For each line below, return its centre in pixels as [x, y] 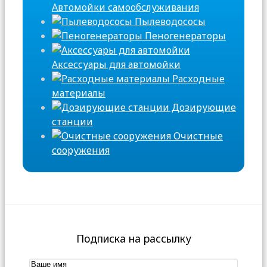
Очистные [197, 136]
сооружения [80, 150]
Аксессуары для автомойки [116, 65]
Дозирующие [202, 108]
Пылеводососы [169, 22]
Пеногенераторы [184, 36]
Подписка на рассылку [133, 238]
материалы [78, 93]
